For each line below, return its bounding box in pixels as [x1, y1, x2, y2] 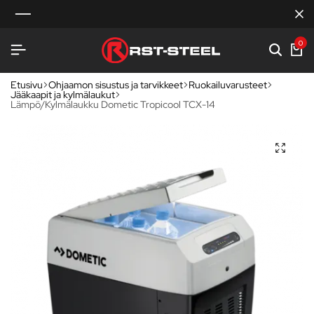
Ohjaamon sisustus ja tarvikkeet [48, 78, 183, 91]
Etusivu [11, 78, 43, 91]
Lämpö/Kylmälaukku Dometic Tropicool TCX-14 [11, 97, 215, 111]
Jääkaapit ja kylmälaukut [11, 88, 115, 101]
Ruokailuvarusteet [189, 78, 267, 91]
